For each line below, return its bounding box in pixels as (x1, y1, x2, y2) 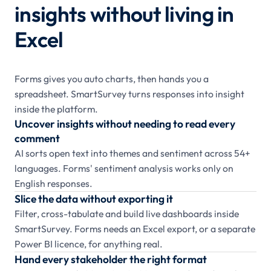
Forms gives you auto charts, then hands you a (15, 73, 209, 85)
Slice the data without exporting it (15, 192, 173, 206)
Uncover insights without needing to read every (15, 117, 235, 131)
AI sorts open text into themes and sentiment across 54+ (15, 147, 250, 160)
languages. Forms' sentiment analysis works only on (15, 162, 233, 175)
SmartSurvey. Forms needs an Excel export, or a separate (15, 223, 255, 235)
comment (15, 131, 60, 146)
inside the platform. (15, 103, 98, 116)
